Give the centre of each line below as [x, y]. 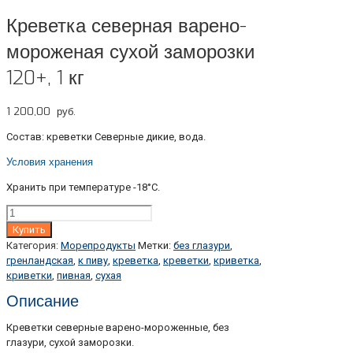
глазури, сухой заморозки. [70, 342]
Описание [43, 301]
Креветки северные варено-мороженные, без [118, 327]
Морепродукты [98, 246]
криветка [236, 261]
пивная [74, 276]
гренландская [40, 261]
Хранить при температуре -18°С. [83, 188]
